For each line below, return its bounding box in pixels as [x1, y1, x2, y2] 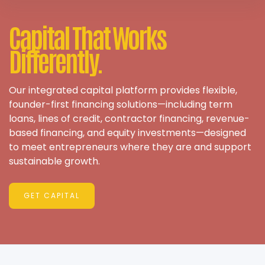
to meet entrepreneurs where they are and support [9, 140, 251, 154]
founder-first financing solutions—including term [9, 98, 232, 112]
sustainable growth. [9, 154, 100, 169]
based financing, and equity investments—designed [9, 126, 246, 140]
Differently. [9, 43, 102, 77]
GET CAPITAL [24, 190, 80, 201]
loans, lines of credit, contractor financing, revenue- [9, 112, 250, 126]
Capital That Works [9, 19, 166, 54]
